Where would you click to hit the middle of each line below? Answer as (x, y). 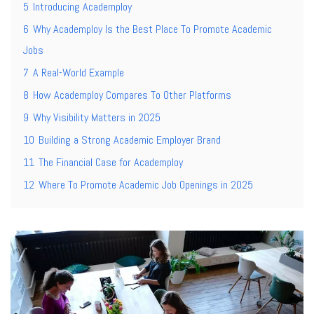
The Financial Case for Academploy (111, 162)
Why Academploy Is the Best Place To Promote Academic (152, 29)
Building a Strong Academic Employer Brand (130, 139)
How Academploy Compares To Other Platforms (132, 95)
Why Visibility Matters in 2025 (97, 117)
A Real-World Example (78, 72)
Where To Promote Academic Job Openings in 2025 (146, 184)
